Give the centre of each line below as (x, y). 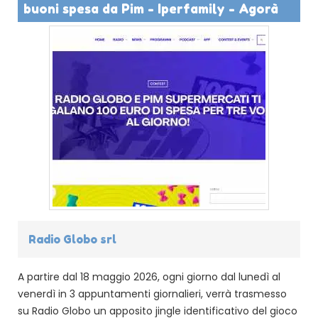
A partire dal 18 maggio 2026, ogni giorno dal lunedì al (149, 276)
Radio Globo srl (72, 239)
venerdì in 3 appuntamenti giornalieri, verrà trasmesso (152, 294)
